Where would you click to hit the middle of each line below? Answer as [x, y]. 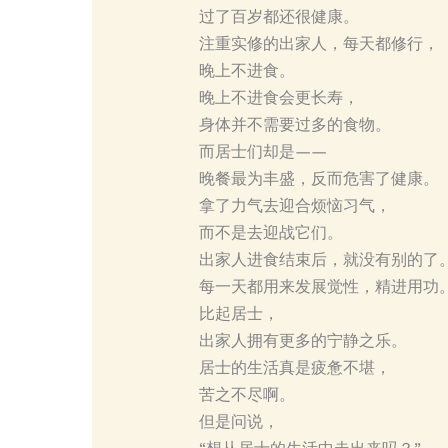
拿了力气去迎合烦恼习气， [294, 206]
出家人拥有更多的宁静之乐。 [302, 341]
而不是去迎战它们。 [270, 233]
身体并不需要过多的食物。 [294, 125]
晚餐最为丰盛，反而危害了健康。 [318, 179]
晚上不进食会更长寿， [278, 98]
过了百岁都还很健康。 [278, 17]
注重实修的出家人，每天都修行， [318, 44]
